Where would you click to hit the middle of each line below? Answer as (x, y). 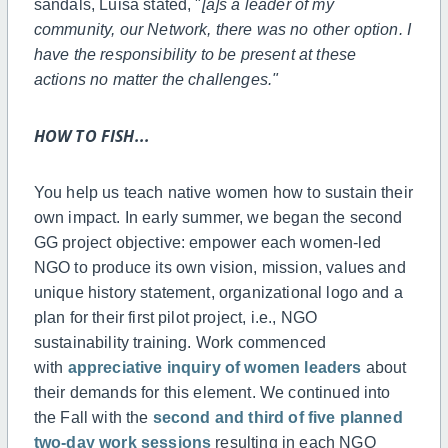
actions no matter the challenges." (158, 80)
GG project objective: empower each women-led (207, 243)
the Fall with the (93, 418)
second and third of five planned (277, 418)
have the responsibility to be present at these (195, 55)
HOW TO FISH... (92, 136)
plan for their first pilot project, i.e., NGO (175, 318)
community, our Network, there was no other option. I (222, 30)
